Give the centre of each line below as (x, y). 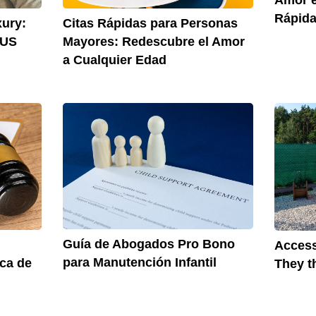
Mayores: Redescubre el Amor (153, 42)
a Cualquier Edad (114, 60)
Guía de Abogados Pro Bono (148, 244)
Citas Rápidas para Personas (150, 24)
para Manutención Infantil (139, 263)
